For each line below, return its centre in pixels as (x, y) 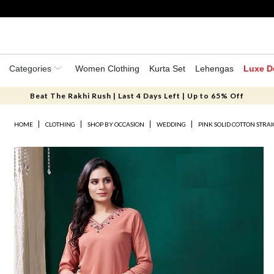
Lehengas (214, 68)
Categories (31, 68)
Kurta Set (167, 68)
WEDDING (172, 124)
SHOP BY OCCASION (116, 124)
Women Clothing (107, 68)
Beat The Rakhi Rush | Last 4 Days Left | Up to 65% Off (137, 96)
